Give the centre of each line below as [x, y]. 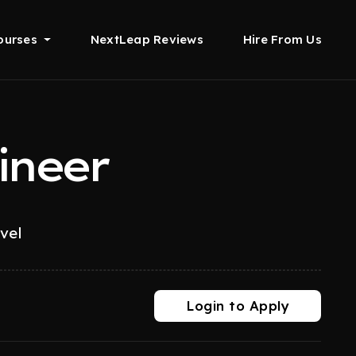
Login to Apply [238, 306]
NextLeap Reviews [147, 39]
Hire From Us [282, 39]
